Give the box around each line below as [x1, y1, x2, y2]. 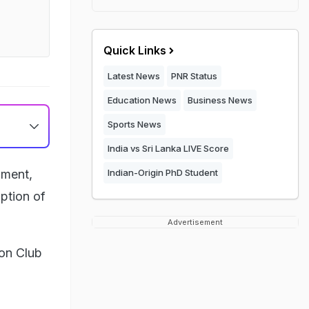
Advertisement [168, 217, 223, 227]
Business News [188, 94, 252, 106]
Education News [108, 94, 177, 106]
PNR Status [171, 70, 217, 81]
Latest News [108, 70, 160, 81]
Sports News [108, 119, 161, 130]
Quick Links [103, 43, 166, 57]
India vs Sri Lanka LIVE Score [108, 143, 229, 154]
